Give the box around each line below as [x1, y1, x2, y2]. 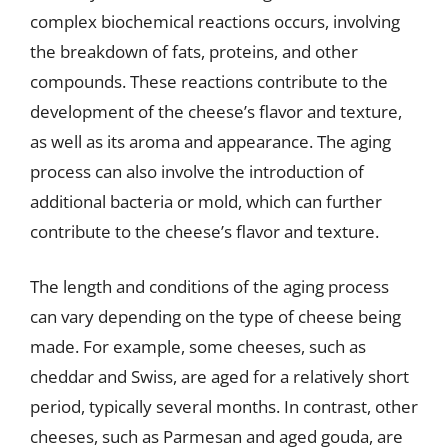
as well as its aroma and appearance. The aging [30, 129, 391, 153]
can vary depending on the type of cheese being [30, 305, 401, 328]
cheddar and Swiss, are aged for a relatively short [30, 365, 409, 388]
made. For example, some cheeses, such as [30, 335, 366, 358]
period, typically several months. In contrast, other [30, 395, 418, 418]
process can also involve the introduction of [30, 159, 364, 183]
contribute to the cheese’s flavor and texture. [30, 219, 379, 243]
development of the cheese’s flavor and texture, [30, 99, 402, 123]
